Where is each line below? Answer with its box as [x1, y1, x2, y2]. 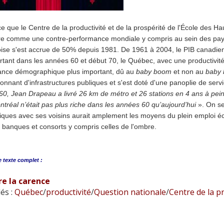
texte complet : [2, 157, 42, 163]
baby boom [135, 67, 171, 75]
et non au [171, 67, 205, 75]
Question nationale [93, 186, 166, 197]
